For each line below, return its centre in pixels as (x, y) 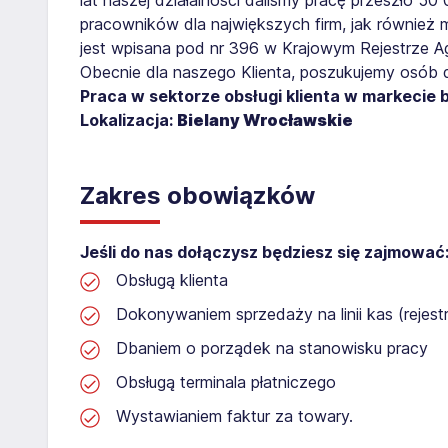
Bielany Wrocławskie (265, 119)
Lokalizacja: (128, 119)
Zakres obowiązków (197, 195)
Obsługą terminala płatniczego (226, 381)
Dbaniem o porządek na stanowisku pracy (272, 347)
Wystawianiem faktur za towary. (234, 415)
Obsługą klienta (172, 279)
